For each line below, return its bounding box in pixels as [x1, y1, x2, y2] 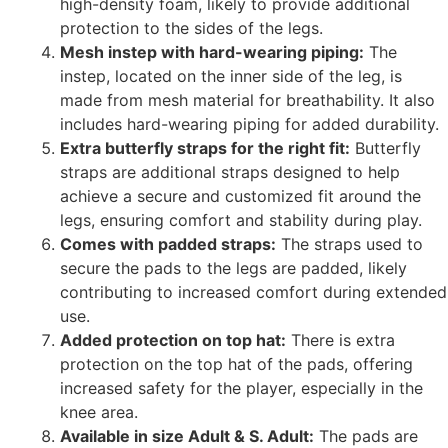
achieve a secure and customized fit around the [60, 186, 421, 207]
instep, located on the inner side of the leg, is [60, 66, 402, 87]
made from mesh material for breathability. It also [60, 90, 435, 111]
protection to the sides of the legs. [60, 18, 323, 39]
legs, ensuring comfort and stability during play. [60, 210, 422, 231]
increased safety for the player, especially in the [60, 378, 423, 399]
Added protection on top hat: [60, 330, 286, 351]
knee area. [60, 402, 138, 423]
